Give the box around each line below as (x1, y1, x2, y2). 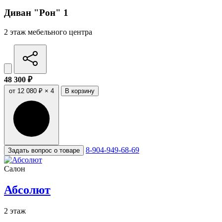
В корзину (65, 87, 95, 95)
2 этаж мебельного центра (4, 27, 92, 36)
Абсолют (4, 183, 51, 196)
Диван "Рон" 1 (4, 7, 68, 18)
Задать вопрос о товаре (8, 146, 80, 154)
